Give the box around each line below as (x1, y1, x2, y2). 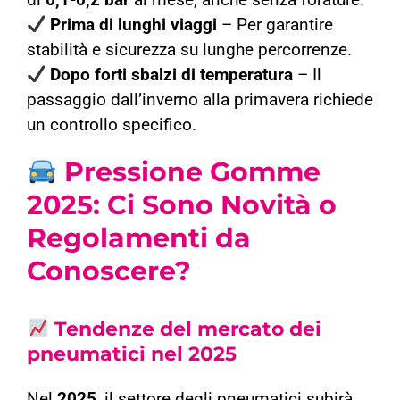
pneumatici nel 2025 (26, 342, 237, 367)
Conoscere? (26, 254, 191, 288)
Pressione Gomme (57, 155, 321, 189)
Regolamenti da (26, 221, 251, 255)
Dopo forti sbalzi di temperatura (50, 65, 294, 86)
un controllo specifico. (26, 115, 196, 136)
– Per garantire (217, 15, 334, 36)
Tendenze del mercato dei (49, 317, 322, 342)
